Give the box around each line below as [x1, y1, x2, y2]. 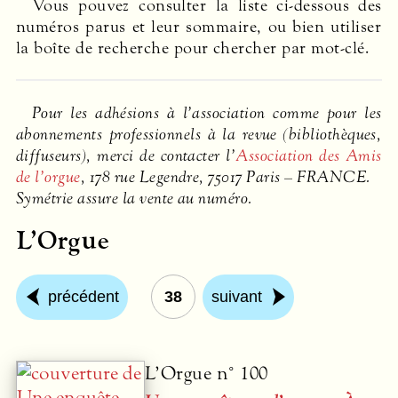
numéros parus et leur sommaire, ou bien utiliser [16, 15, 382, 37]
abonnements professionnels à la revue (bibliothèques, [16, 123, 382, 145]
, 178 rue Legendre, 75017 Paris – [80, 165, 298, 187]
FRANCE [297, 165, 366, 187]
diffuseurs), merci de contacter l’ [16, 144, 236, 166]
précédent [48, 288, 119, 306]
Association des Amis [235, 144, 382, 166]
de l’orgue [16, 165, 81, 187]
